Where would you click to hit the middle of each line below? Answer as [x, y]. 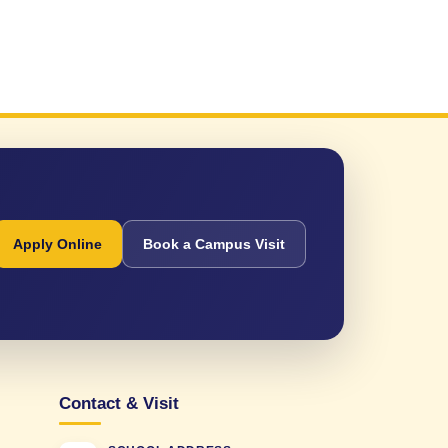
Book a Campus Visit [214, 243]
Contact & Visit [119, 404]
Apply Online [57, 243]
